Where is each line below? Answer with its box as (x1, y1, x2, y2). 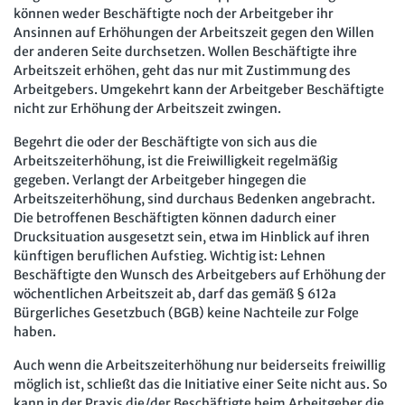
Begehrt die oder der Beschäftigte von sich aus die (14, 133, 317, 150)
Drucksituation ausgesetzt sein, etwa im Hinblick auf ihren (14, 228, 370, 245)
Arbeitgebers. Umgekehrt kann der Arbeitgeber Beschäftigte (14, 80, 384, 98)
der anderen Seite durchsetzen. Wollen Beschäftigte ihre (14, 42, 357, 60)
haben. (14, 323, 56, 340)
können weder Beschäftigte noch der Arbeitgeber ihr (14, 5, 334, 22)
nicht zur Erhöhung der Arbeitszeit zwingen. (14, 99, 281, 117)
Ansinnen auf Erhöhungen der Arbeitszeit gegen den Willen (14, 24, 374, 41)
